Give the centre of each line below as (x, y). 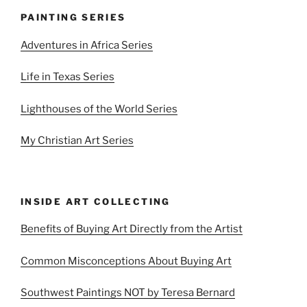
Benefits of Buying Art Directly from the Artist (132, 229)
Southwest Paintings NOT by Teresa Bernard (128, 293)
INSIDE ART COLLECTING (96, 201)
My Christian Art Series (77, 141)
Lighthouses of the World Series (99, 109)
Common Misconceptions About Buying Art (126, 261)
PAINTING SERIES (73, 17)
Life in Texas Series (67, 77)
